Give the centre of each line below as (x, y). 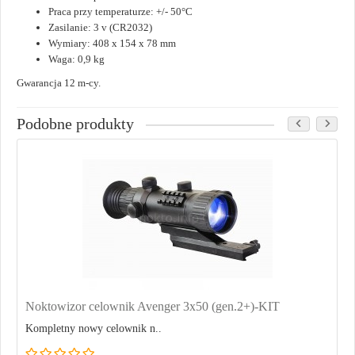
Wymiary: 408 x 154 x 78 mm (112, 44)
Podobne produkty (75, 124)
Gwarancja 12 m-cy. (59, 83)
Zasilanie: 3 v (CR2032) (100, 28)
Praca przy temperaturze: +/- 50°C (120, 12)
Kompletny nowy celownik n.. (94, 329)
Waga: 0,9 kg (76, 59)
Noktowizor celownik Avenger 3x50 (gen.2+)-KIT (153, 307)
